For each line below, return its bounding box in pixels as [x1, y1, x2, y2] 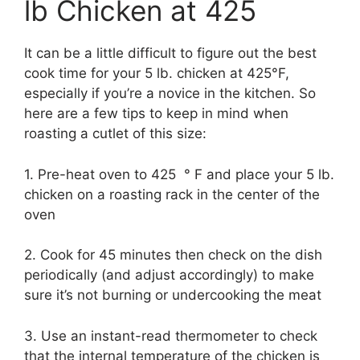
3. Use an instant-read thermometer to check [24, 327, 317, 344]
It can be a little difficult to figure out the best [24, 45, 317, 62]
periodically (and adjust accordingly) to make [24, 267, 314, 284]
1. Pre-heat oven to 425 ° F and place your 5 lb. [24, 166, 334, 182]
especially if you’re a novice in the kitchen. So [24, 85, 316, 102]
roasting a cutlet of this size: [24, 125, 207, 142]
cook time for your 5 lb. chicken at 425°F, [24, 65, 289, 82]
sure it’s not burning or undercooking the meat [24, 287, 321, 304]
